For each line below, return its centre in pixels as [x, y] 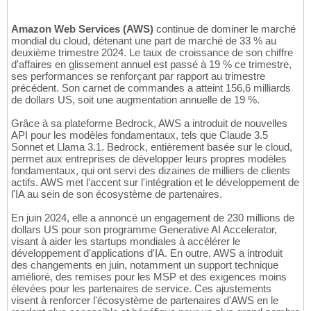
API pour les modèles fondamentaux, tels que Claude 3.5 [140, 135]
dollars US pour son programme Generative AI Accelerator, [144, 230]
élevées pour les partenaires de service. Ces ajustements [141, 289]
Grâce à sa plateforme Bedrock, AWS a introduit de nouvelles [149, 124]
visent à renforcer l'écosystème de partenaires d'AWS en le [145, 301]
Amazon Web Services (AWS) [82, 29]
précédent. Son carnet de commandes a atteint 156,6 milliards [151, 88]
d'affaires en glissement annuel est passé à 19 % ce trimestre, [151, 65]
